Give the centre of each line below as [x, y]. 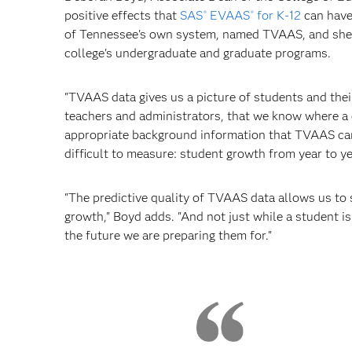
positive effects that [122, 15]
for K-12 [278, 15]
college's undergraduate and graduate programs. [198, 53]
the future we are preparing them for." [168, 235]
